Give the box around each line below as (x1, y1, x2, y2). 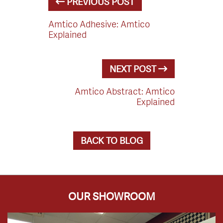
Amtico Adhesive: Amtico (48, 17, 150, 30)
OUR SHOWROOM (68, 189, 155, 203)
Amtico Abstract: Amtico (74, 84, 175, 97)
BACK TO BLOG (80, 134, 143, 146)
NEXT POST (109, 63, 156, 75)
